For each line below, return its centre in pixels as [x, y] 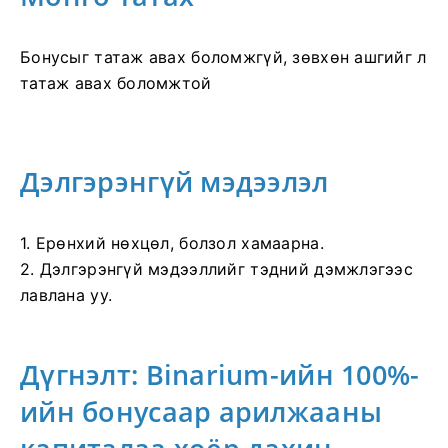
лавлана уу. [66, 295]
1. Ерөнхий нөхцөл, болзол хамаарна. [172, 243]
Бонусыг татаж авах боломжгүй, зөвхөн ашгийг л [223, 57]
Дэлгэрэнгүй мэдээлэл [174, 182]
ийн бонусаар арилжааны [201, 412]
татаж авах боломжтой [116, 83]
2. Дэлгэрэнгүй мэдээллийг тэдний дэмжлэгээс [217, 269]
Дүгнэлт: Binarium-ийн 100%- [220, 375]
